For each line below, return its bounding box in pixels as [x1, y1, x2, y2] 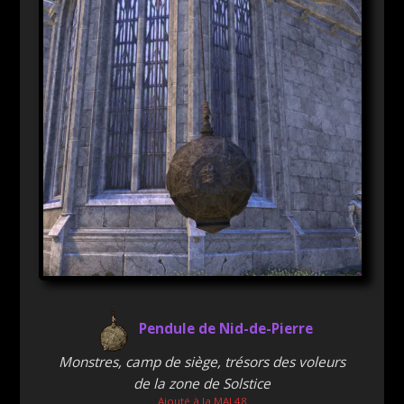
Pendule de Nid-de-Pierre [138, 318, 313, 338]
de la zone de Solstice [133, 373, 271, 393]
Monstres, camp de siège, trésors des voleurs [59, 352, 345, 372]
